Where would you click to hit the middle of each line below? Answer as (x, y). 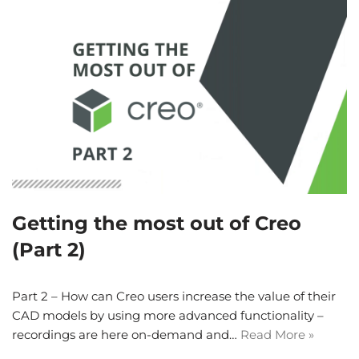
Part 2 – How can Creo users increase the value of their (174, 296)
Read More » (277, 335)
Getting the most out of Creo (157, 224)
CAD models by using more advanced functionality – (168, 316)
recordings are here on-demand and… (126, 335)
